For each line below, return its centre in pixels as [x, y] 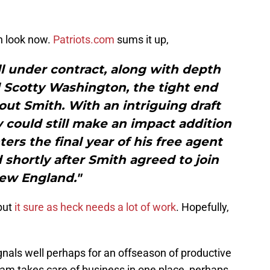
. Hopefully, [202, 207]
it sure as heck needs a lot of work [94, 207]
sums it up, [142, 40]
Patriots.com [84, 40]
